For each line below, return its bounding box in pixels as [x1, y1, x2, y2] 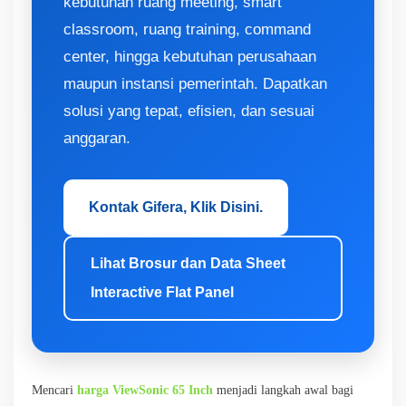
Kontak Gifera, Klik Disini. [89, 199, 263, 215]
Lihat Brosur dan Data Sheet [91, 256, 285, 271]
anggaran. [63, 130, 130, 147]
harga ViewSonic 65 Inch [77, 383, 213, 397]
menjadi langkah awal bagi [213, 383, 353, 397]
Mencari [32, 383, 77, 397]
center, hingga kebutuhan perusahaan [63, 48, 316, 65]
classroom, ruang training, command [63, 21, 311, 38]
